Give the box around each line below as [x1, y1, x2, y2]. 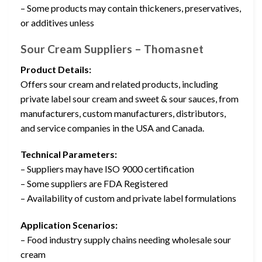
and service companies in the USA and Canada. [20, 122, 204, 133]
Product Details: [20, 63, 91, 75]
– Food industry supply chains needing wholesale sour [20, 234, 231, 246]
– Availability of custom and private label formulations [20, 192, 236, 204]
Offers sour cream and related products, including [20, 78, 218, 89]
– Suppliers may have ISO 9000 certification [20, 163, 194, 175]
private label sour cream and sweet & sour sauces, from [20, 92, 239, 104]
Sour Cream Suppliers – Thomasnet [20, 42, 204, 56]
